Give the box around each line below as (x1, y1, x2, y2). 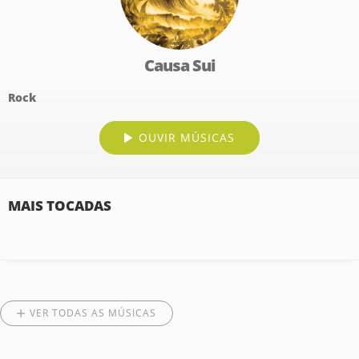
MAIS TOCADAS (8, 196, 111, 215)
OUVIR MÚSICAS (139, 130, 235, 145)
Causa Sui (143, 54, 216, 76)
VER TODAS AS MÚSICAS (30, 306, 156, 320)
